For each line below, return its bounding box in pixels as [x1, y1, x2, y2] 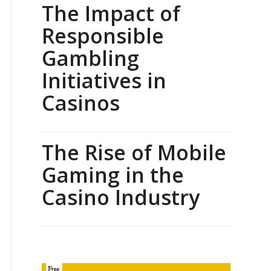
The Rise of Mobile [42, 139, 226, 167]
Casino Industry [42, 183, 200, 212]
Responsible [42, 22, 164, 50]
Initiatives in [42, 67, 166, 95]
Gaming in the [42, 161, 184, 189]
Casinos [42, 89, 120, 117]
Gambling [42, 44, 139, 73]
